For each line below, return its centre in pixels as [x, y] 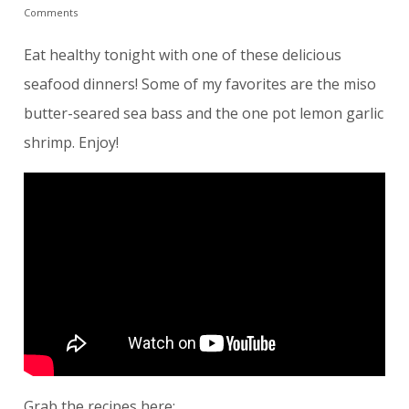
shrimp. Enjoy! [71, 143]
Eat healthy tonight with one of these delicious [182, 55]
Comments [50, 13]
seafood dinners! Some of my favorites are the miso [199, 84]
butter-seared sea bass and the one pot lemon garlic [203, 114]
